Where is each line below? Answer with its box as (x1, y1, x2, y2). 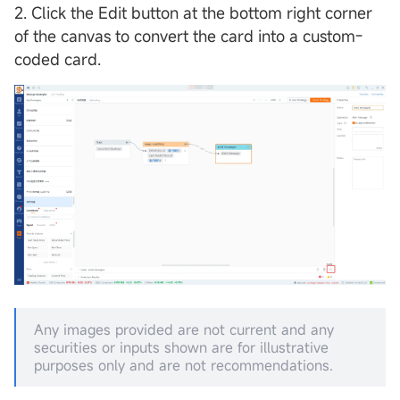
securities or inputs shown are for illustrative (34, 337, 329, 358)
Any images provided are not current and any (34, 320, 334, 340)
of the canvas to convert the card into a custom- (14, 25, 362, 47)
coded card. (14, 48, 101, 71)
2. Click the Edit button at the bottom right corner (14, 2, 372, 24)
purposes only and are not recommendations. (34, 355, 333, 376)
